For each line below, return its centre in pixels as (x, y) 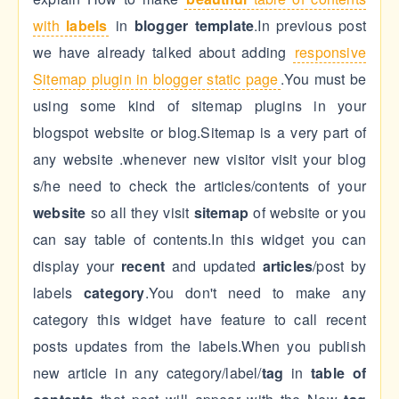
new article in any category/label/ (147, 373)
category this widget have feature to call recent (199, 320)
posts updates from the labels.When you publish (199, 346)
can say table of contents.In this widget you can (199, 240)
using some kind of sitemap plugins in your (199, 106)
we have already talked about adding (163, 53)
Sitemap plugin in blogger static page (156, 79)
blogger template (194, 26)
